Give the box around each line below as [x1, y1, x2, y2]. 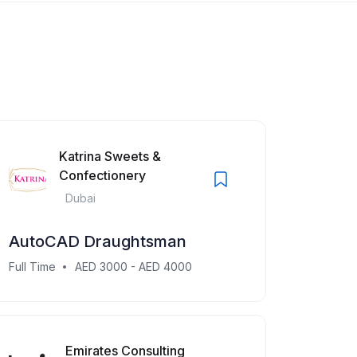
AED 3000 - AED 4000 [75, 260, 192, 273]
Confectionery [58, 167, 146, 183]
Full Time [9, 260, 56, 273]
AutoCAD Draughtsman [9, 232, 186, 251]
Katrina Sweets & [58, 148, 161, 164]
